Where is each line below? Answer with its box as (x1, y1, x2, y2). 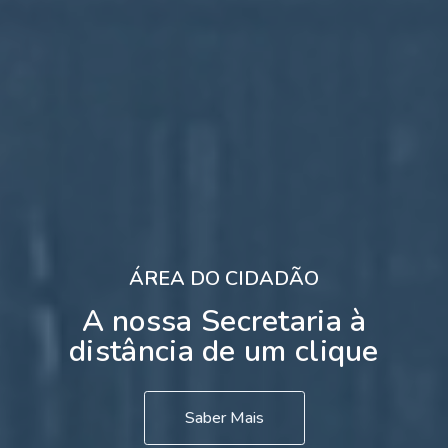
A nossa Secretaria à (81, 300, 367, 342)
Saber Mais (184, 406, 264, 429)
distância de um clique (69, 330, 379, 372)
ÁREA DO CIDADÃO (129, 264, 319, 292)
